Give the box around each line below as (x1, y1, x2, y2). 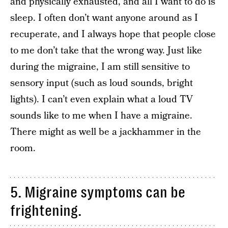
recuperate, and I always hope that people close (10, 27, 216, 41)
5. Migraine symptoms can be (10, 184, 185, 201)
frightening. (10, 202, 81, 219)
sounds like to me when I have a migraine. (10, 109, 192, 123)
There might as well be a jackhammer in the (10, 125, 201, 139)
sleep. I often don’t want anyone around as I (10, 11, 198, 25)
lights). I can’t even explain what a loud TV (10, 93, 193, 106)
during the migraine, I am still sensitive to (10, 60, 190, 74)
